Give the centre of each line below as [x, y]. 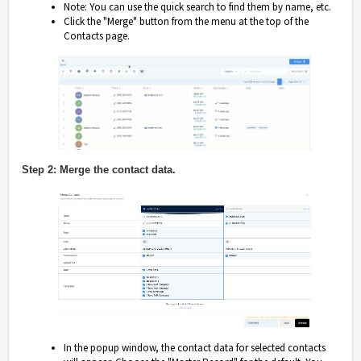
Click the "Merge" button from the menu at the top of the [186, 22]
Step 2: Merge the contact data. [99, 169]
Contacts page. [97, 36]
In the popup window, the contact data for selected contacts [195, 347]
